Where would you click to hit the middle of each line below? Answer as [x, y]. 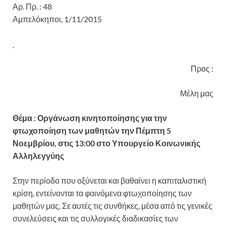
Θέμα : [25, 118]
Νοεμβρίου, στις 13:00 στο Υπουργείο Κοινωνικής [106, 143]
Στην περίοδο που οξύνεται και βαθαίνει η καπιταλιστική [109, 180]
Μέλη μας [197, 93]
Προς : [202, 68]
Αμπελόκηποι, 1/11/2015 [57, 19]
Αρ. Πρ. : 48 [96, 6]
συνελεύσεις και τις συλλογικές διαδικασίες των [95, 218]
